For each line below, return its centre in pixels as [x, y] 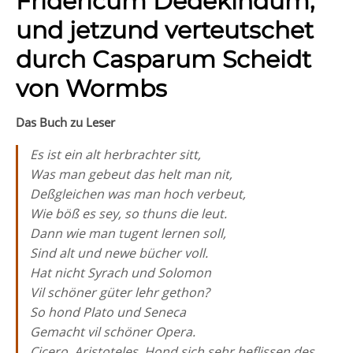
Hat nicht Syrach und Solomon [121, 273]
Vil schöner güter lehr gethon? [120, 292]
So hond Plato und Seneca [108, 312]
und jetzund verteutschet [165, 30]
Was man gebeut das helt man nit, [131, 174]
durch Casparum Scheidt [163, 59]
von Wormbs [91, 89]
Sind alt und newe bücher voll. [119, 253]
